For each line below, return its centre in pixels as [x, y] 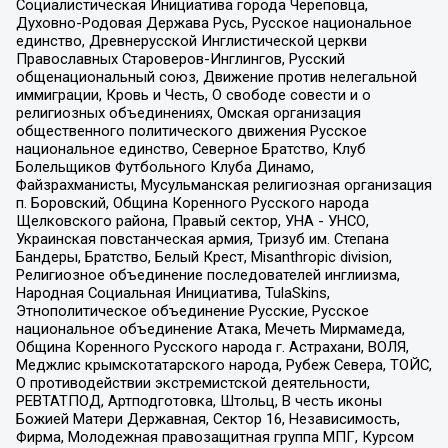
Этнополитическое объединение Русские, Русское [192, 311]
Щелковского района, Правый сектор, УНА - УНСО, [192, 221]
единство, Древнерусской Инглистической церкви [191, 41]
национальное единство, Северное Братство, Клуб [190, 149]
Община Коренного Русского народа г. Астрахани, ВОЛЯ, [212, 347]
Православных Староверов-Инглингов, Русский [180, 59]
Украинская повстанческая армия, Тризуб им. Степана [202, 239]
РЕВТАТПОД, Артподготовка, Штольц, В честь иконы [198, 401]
